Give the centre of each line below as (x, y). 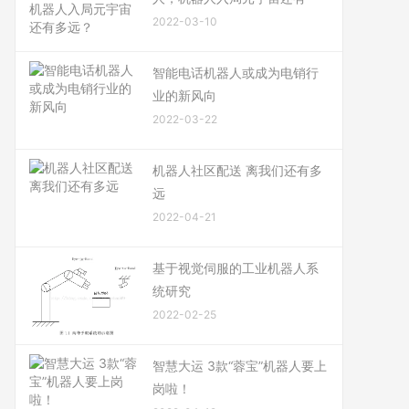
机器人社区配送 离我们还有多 (237, 170)
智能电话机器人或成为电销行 (236, 73)
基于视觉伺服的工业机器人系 (236, 268)
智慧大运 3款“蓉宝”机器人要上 (240, 366)
